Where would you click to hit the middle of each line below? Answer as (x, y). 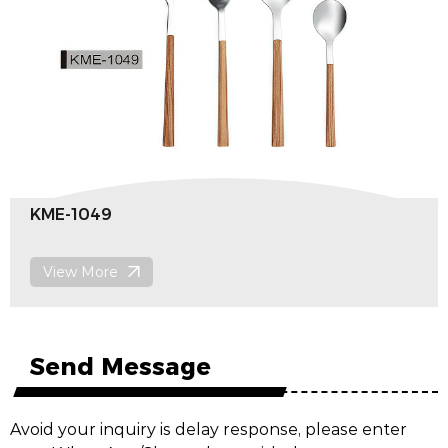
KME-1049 (71, 214)
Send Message (120, 364)
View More (80, 271)
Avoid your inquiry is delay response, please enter (208, 428)
